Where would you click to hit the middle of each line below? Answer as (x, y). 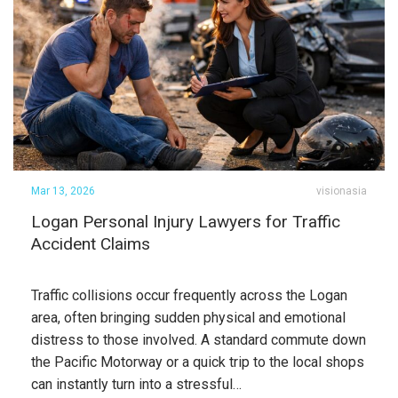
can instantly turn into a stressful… (136, 384)
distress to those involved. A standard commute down (199, 340)
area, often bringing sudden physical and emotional (188, 318)
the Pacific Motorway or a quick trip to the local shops (198, 362)
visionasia (342, 191)
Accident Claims (91, 244)
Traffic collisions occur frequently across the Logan (189, 295)
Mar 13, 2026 (63, 191)
